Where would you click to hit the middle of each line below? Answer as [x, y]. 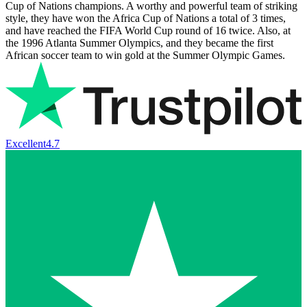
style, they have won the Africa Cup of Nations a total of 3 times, [146, 18]
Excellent [26, 144]
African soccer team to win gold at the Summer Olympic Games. [145, 55]
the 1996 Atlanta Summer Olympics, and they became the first [139, 42]
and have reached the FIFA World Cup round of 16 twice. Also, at [148, 30]
